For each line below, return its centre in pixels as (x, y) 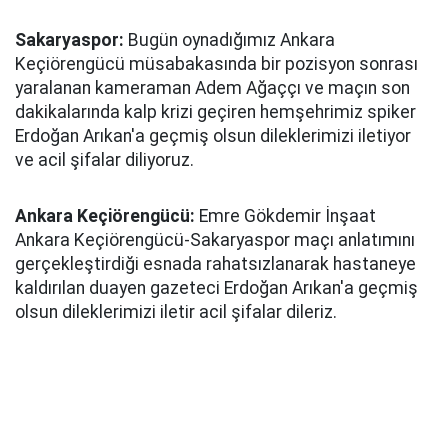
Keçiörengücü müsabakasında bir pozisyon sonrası (216, 64)
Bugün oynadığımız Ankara (229, 40)
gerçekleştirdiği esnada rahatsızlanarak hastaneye (215, 264)
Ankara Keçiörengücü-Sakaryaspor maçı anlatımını (215, 240)
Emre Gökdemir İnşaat (285, 216)
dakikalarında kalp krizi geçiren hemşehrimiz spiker (215, 112)
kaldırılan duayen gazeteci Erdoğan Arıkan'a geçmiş (216, 288)
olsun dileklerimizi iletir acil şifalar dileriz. (176, 312)
